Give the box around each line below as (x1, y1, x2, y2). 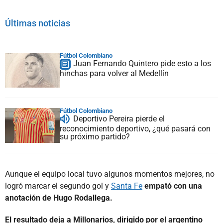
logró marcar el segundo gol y (5, 181, 111, 191)
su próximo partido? (60, 131, 130, 141)
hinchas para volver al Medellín (60, 68, 169, 78)
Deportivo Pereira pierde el (73, 113, 165, 123)
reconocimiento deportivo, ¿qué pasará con (60, 123, 211, 133)
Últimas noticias (5, 17, 70, 28)
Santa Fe (111, 181, 142, 191)
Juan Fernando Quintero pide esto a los (73, 58, 211, 68)
